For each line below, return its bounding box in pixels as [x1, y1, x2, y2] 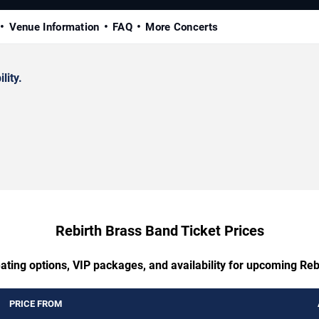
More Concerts [145, 21, 219, 34]
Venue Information [9, 21, 100, 34]
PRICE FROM [9, 298, 62, 310]
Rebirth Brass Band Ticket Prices [55, 222, 264, 240]
